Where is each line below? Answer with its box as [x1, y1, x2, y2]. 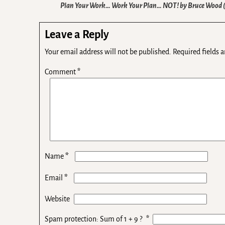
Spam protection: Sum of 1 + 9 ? [45, 214, 143, 223]
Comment [45, 67, 78, 76]
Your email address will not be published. [45, 47, 172, 56]
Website [45, 194, 70, 203]
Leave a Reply [45, 28, 109, 41]
